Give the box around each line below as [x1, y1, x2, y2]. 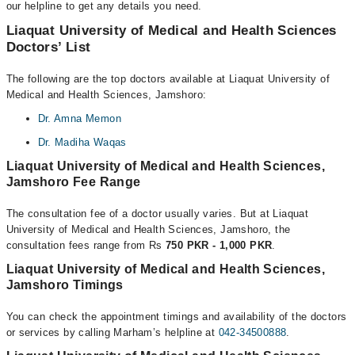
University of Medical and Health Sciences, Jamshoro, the [6, 223, 291, 235]
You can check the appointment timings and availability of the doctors [6, 310, 347, 323]
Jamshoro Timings [6, 277, 124, 292]
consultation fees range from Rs [6, 239, 166, 251]
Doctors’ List [6, 39, 91, 55]
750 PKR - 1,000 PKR [165, 239, 273, 251]
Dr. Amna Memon [37, 112, 121, 124]
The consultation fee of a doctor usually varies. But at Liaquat [6, 207, 309, 219]
